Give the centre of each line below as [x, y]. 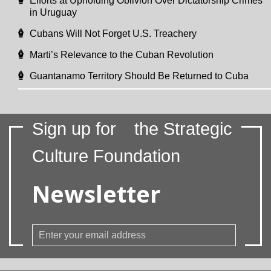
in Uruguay [53, 12]
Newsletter [96, 193]
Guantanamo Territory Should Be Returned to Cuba [139, 76]
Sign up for [74, 129]
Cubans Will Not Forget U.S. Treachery [113, 33]
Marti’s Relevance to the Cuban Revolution [122, 54]
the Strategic [183, 129]
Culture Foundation [106, 156]
